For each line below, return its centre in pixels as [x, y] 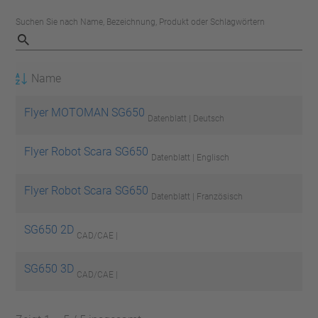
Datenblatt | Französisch [197, 196]
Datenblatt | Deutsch [186, 118]
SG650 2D [49, 229]
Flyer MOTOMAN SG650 [84, 112]
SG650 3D [49, 268]
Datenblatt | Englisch [190, 157]
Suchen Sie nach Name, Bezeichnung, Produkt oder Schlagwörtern [140, 22]
